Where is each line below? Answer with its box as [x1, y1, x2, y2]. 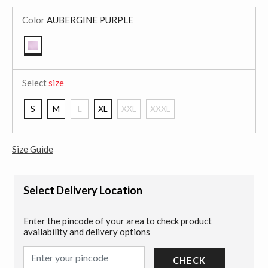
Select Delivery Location [23, 183, 142, 197]
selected [32, 58, 65, 68]
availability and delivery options [23, 226, 150, 237]
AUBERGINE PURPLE [45, 14, 133, 25]
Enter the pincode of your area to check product [23, 215, 212, 226]
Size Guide [12, 143, 53, 154]
